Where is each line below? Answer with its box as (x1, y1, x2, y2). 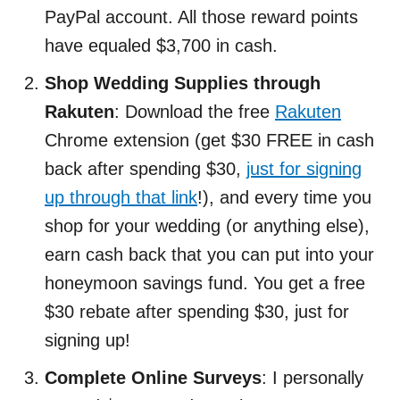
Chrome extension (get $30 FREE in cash (45, 129, 374, 150)
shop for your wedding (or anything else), (45, 215, 370, 236)
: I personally (262, 367, 363, 387)
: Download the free (114, 101, 275, 121)
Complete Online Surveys (45, 367, 262, 387)
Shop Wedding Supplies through (45, 72, 321, 93)
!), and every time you (197, 187, 371, 207)
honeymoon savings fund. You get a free (45, 272, 365, 293)
